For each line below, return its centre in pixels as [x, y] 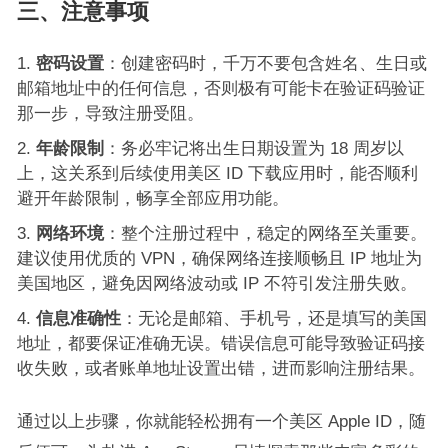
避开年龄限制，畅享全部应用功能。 [152, 198]
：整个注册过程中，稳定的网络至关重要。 [265, 233]
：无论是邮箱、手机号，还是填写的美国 [273, 318]
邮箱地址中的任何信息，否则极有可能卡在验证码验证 [220, 88]
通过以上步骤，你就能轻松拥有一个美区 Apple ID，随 [221, 421]
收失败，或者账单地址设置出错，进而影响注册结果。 [220, 368]
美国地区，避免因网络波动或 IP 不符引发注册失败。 [216, 283]
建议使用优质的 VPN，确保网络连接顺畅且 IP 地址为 [219, 258]
